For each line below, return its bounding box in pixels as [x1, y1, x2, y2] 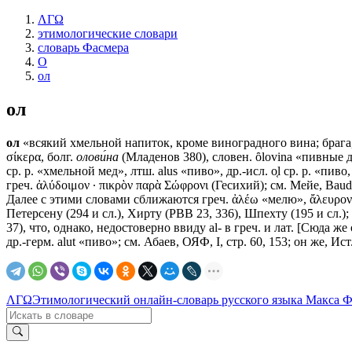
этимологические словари [38, 27, 178, 40]
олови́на [76, 149, 119, 163]
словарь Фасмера [38, 41, 129, 54]
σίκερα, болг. [6, 149, 76, 163]
